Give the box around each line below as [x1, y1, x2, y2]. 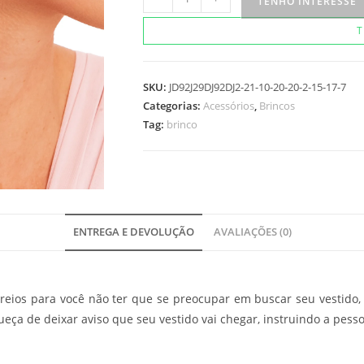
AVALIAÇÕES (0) [213, 225, 292, 240]
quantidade [142, 26, 206, 42]
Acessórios [203, 98, 254, 114]
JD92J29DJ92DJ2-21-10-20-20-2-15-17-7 [169, 80, 346, 95]
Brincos [259, 98, 295, 114]
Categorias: [143, 98, 203, 114]
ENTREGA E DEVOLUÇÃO [72, 225, 194, 240]
